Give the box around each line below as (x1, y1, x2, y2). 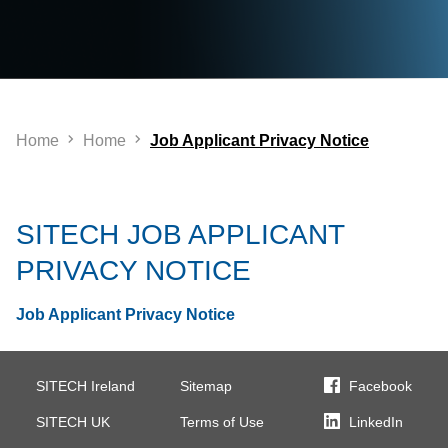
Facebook (349, 378, 412, 394)
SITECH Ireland (36, 378, 135, 394)
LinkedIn (349, 414, 403, 430)
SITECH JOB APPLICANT (16, 219, 344, 250)
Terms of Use (180, 414, 264, 430)
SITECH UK (36, 414, 110, 430)
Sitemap (180, 378, 232, 394)
